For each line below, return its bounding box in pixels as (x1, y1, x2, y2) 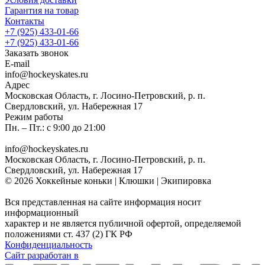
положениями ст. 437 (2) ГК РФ (5, 228, 132, 239)
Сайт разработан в (5, 250, 79, 260)
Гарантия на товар (5, 5, 79, 15)
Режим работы (5, 111, 63, 122)
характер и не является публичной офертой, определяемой (5, 218, 241, 228)
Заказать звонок (5, 47, 69, 58)
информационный (5, 207, 79, 218)
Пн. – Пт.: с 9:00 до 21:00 (5, 122, 105, 132)
